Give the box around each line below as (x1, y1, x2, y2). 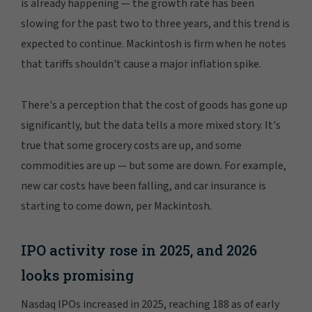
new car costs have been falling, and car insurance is (21, 178, 266, 194)
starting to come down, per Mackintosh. (21, 198, 212, 214)
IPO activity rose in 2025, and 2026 (21, 241, 257, 260)
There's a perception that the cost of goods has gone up (21, 97, 288, 114)
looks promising (21, 266, 134, 285)
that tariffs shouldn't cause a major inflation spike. (21, 56, 261, 72)
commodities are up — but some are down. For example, (21, 158, 286, 174)
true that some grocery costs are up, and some (21, 138, 242, 154)
